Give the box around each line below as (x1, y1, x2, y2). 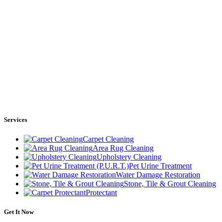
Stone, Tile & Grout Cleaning (124, 179, 216, 188)
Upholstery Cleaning (97, 153, 162, 162)
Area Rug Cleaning (93, 144, 154, 153)
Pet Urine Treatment (129, 162, 192, 170)
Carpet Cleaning (83, 135, 134, 144)
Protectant (86, 188, 117, 197)
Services (4, 115, 27, 123)
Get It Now (4, 208, 34, 216)
